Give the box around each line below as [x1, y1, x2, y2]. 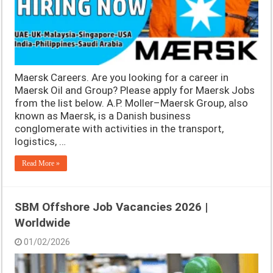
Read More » [22, 158, 60, 168]
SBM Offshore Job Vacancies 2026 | [15, 199, 208, 214]
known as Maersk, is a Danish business [15, 109, 191, 122]
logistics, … [15, 135, 66, 147]
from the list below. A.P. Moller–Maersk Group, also [15, 96, 249, 109]
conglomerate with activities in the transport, [15, 122, 224, 135]
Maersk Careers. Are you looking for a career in [15, 71, 229, 83]
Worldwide [15, 215, 71, 230]
